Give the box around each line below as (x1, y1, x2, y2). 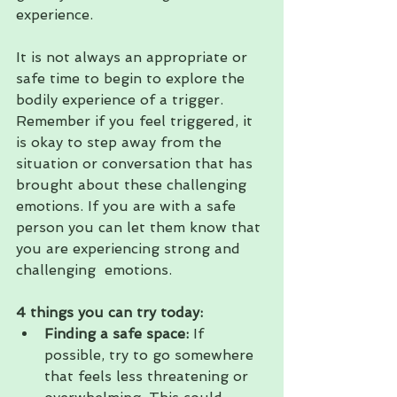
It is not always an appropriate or (16, 48, 252, 66)
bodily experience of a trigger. (16, 90, 228, 108)
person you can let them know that (16, 218, 265, 236)
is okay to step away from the (16, 133, 226, 151)
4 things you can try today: (16, 303, 203, 321)
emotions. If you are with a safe (16, 197, 240, 214)
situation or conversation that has (16, 154, 257, 172)
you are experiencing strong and (16, 239, 245, 257)
